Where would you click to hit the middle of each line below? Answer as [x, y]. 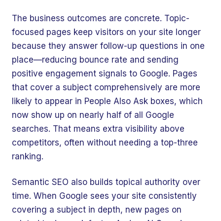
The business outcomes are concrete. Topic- [101, 18]
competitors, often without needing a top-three [105, 143]
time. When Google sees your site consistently [104, 196]
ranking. [28, 156]
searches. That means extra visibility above [98, 129]
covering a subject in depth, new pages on [97, 210]
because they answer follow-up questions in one [108, 46]
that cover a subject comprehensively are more [106, 87]
